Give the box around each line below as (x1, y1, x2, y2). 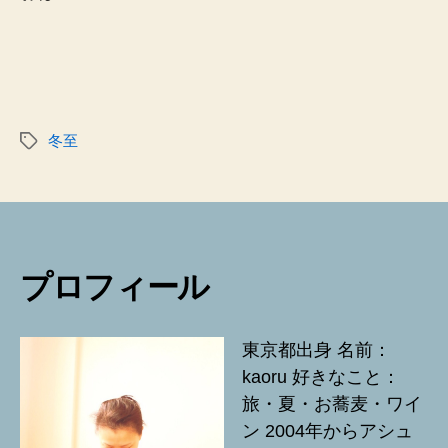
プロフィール (20, 268, 210, 305)
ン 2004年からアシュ (242, 420, 413, 441)
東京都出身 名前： (242, 339, 391, 360)
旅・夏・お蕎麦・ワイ (242, 393, 422, 414)
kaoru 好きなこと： (242, 366, 400, 387)
